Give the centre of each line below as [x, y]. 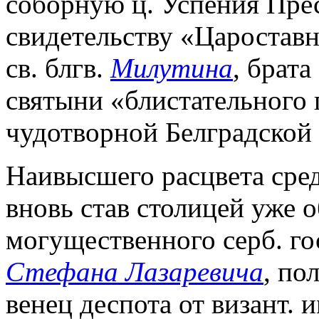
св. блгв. [58, 68]
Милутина [172, 68]
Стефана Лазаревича [135, 272]
